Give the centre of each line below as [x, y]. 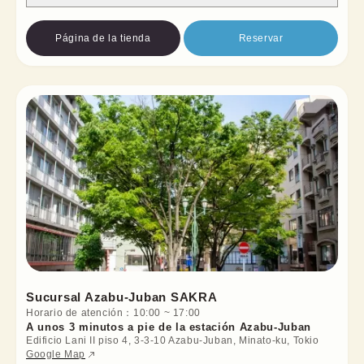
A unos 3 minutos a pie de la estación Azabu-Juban [169, 327]
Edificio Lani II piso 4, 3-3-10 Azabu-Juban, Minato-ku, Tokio [173, 341]
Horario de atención [75, 313]
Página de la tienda [103, 38]
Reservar [261, 38]
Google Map [56, 355]
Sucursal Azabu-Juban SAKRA [122, 297]
